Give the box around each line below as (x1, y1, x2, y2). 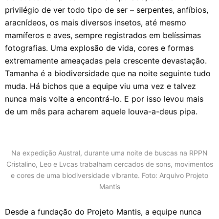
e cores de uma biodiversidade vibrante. (11, 171, 142, 179)
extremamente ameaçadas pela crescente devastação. (5, 56, 207, 66)
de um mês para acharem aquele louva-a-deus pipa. (5, 107, 197, 116)
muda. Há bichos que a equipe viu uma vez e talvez (5, 81, 196, 91)
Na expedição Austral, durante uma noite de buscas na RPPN (11, 149, 208, 157)
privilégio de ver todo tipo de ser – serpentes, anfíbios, (5, 5, 208, 15)
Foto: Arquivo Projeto (142, 171, 208, 179)
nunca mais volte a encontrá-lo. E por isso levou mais (5, 94, 203, 104)
